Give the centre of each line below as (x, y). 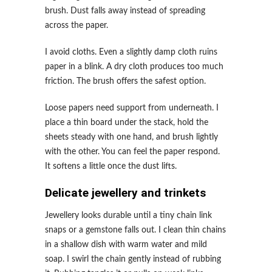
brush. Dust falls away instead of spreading (125, 11)
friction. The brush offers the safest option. (125, 81)
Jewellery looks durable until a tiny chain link (128, 216)
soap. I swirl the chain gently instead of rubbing (133, 259)
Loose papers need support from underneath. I (132, 108)
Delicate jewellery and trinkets (125, 193)
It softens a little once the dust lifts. (111, 166)
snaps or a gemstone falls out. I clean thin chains (135, 230)
